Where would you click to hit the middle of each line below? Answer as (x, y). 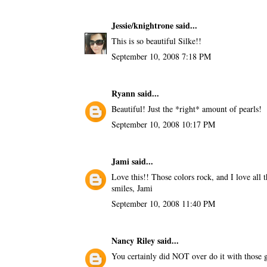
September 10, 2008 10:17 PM (163, 124)
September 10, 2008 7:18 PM (161, 56)
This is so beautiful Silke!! (156, 41)
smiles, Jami (132, 188)
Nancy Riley (133, 240)
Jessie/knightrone (142, 25)
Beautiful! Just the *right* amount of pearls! (186, 108)
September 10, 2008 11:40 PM (163, 203)
